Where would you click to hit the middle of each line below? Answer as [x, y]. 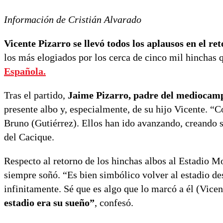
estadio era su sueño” [49, 203]
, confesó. [114, 203]
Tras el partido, [36, 95]
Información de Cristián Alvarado [73, 20]
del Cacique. [29, 137]
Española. [25, 71]
